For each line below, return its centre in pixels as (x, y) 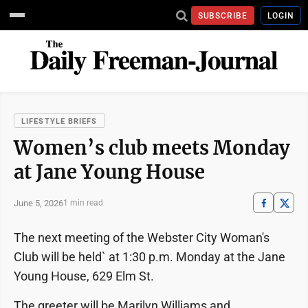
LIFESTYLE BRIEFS (59, 121)
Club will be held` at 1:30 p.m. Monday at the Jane (150, 257)
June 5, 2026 (38, 203)
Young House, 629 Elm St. (84, 276)
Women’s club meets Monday (152, 148)
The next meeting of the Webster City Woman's (142, 238)
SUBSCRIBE (223, 15)
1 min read (83, 203)
